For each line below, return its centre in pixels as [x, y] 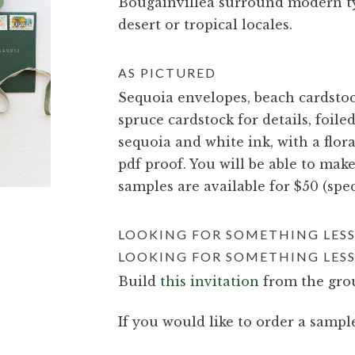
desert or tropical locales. [205, 25]
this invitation [209, 282]
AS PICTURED [167, 72]
